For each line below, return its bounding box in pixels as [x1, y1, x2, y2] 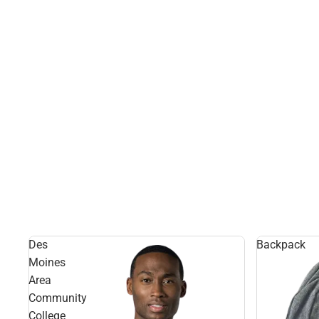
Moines [28, 256, 66, 269]
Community [28, 291, 87, 305]
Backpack [256, 238, 305, 251]
